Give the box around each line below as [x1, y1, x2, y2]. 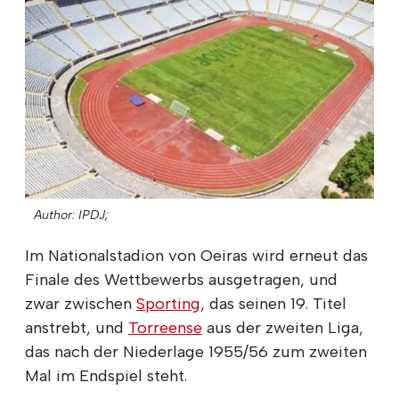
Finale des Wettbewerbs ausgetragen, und [25, 269, 338, 289]
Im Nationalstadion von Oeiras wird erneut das [25, 245, 368, 265]
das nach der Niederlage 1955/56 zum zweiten [25, 341, 367, 362]
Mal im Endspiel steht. [25, 365, 187, 386]
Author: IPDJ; [34, 207, 109, 223]
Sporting [136, 293, 200, 313]
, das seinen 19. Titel [200, 293, 346, 313]
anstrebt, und [25, 317, 128, 338]
